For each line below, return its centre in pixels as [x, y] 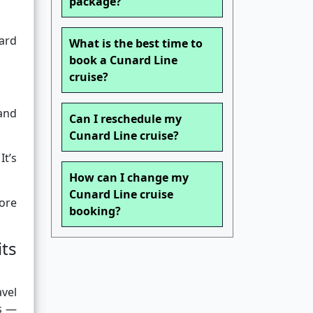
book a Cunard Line [123, 60]
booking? [95, 211]
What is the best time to [136, 44]
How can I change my [129, 178]
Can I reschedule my [125, 119]
